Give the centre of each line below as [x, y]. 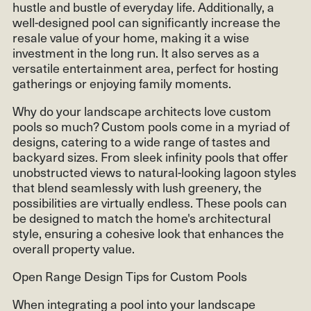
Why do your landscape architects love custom [142, 110]
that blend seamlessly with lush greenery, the [137, 187]
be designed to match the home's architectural [142, 217]
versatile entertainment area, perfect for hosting [145, 67]
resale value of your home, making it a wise [131, 37]
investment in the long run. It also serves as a [136, 52]
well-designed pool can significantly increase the [146, 22]
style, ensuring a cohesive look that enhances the [148, 233]
